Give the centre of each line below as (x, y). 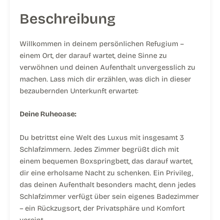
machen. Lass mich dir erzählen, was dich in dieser (105, 79)
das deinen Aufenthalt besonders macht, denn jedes (108, 184)
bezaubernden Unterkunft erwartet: (79, 91)
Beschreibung (68, 19)
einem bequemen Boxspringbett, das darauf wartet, (106, 161)
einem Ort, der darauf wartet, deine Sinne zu (93, 56)
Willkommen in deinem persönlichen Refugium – (102, 44)
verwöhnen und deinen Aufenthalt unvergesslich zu (108, 68)
